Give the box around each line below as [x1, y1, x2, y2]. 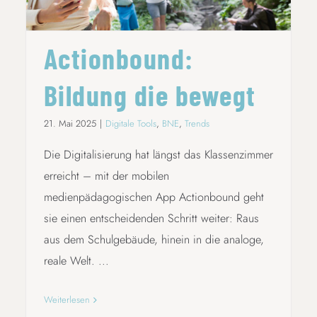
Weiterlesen [43, 293, 90, 307]
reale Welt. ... [43, 253, 109, 270]
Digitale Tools [105, 117, 156, 131]
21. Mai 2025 [43, 117, 96, 131]
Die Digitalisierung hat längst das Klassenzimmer [43, 146, 273, 163]
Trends [184, 117, 209, 131]
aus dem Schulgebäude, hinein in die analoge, [43, 231, 264, 248]
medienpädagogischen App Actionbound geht [43, 189, 264, 206]
